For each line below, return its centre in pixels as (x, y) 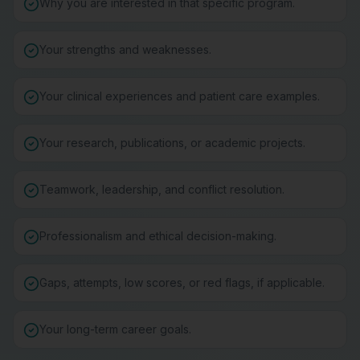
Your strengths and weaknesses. (125, 49)
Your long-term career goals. (115, 329)
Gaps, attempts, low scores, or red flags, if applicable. (182, 282)
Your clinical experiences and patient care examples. (180, 96)
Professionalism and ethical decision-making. (158, 236)
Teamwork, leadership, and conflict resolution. (162, 189)
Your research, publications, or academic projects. (172, 143)
